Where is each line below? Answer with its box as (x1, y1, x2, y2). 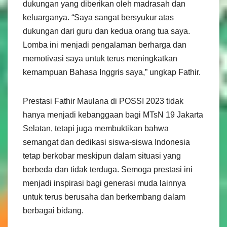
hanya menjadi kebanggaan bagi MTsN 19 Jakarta (23, 110, 203, 119)
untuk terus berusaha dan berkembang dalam (23, 192, 185, 201)
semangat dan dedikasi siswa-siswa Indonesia (23, 137, 190, 146)
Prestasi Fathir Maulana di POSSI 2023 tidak (23, 96, 183, 105)
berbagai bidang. (23, 206, 84, 215)
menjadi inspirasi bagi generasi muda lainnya (23, 178, 186, 187)
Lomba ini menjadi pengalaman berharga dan (23, 40, 186, 49)
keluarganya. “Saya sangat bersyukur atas (23, 13, 174, 22)
